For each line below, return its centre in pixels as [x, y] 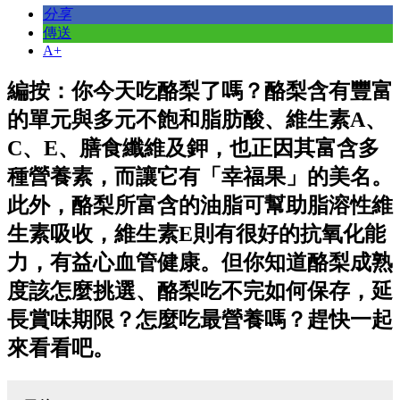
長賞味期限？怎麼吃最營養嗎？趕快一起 [200, 319]
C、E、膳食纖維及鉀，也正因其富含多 [193, 148]
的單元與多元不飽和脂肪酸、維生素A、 [197, 119]
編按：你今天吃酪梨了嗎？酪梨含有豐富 [200, 91]
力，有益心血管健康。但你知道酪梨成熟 [200, 262]
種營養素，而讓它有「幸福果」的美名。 [200, 176]
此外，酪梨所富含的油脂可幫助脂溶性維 [200, 205]
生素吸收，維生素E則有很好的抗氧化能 [196, 233]
